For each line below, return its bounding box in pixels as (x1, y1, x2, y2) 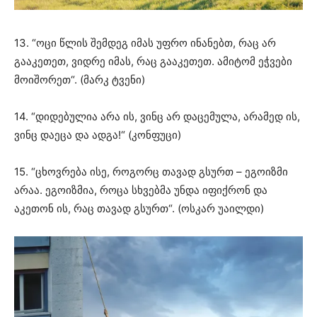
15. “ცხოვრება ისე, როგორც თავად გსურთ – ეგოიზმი (14, 165, 288, 179)
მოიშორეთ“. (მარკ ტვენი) (14, 73, 145, 87)
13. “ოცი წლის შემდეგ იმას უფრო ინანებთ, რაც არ (14, 36, 276, 50)
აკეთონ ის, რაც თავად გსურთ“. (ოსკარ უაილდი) (14, 202, 264, 216)
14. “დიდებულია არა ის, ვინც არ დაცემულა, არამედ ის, (14, 110, 300, 124)
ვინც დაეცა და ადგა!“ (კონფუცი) (14, 128, 181, 142)
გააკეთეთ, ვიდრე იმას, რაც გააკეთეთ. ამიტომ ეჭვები (14, 54, 292, 69)
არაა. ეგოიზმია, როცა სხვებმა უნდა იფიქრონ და (14, 183, 267, 197)
